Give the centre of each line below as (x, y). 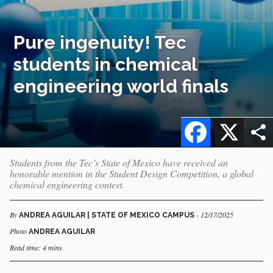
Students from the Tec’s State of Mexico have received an (119, 162)
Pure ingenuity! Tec (100, 42)
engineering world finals (121, 86)
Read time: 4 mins (36, 247)
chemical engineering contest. (67, 184)
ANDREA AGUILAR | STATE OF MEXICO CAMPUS (108, 215)
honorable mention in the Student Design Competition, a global (132, 173)
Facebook (233, 117)
